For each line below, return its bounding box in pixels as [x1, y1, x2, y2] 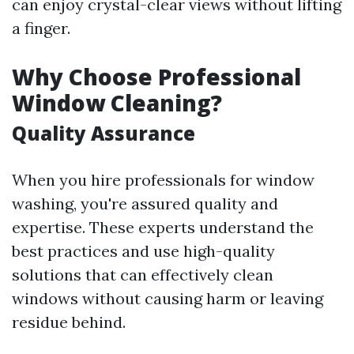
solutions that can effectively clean [12, 265, 273, 284]
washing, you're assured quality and [12, 194, 278, 213]
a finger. [12, 18, 70, 38]
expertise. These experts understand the [12, 217, 314, 237]
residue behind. [12, 312, 126, 332]
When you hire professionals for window [12, 170, 314, 190]
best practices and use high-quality [12, 241, 275, 261]
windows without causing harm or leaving [12, 288, 323, 308]
